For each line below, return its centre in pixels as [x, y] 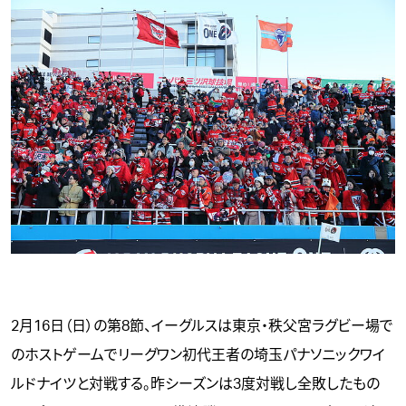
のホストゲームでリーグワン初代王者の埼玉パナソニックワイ [198, 356]
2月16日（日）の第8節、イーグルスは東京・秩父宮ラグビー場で [202, 327]
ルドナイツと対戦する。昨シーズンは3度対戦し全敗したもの [195, 385]
